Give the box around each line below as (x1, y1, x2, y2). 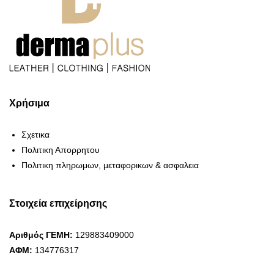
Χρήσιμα (9, 98, 50, 109)
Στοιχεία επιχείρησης (9, 198, 107, 209)
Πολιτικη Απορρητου (21, 145, 100, 155)
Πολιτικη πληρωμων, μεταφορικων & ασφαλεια (21, 160, 199, 171)
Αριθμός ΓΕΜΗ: (9, 230, 73, 240)
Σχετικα (21, 130, 50, 140)
